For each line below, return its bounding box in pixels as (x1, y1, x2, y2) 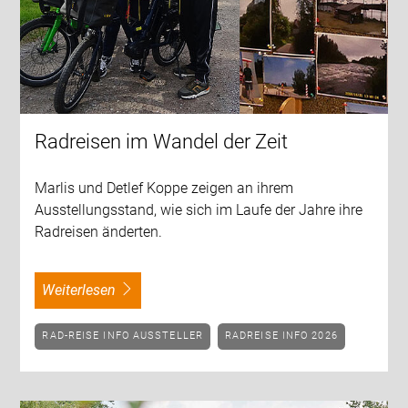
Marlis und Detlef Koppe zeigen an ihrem (35, 178, 294, 197)
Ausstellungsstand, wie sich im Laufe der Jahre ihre (35, 200, 363, 219)
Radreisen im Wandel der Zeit (35, 129, 289, 153)
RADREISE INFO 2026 (232, 330, 338, 342)
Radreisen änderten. (35, 222, 163, 240)
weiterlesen (55, 280, 117, 299)
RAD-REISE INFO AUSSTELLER (49, 330, 203, 342)
